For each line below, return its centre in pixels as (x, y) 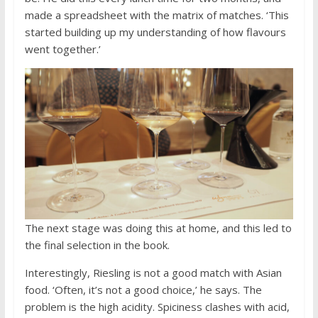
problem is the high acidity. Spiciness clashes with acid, (157, 306)
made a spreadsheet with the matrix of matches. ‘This (157, 15)
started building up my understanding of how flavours (155, 32)
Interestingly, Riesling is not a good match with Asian (153, 272)
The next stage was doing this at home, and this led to (158, 227)
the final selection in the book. (97, 245)
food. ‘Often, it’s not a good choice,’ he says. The (143, 289)
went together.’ (62, 49)
